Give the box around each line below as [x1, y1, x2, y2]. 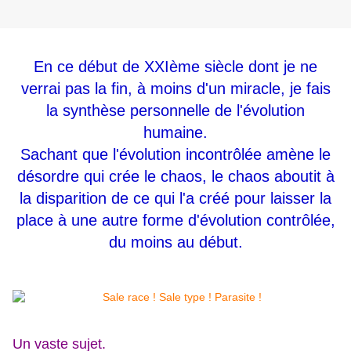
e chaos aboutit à [214, 168, 335, 186]
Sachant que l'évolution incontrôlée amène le [20, 146, 331, 164]
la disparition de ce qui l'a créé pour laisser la [20, 190, 331, 208]
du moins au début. [108, 233, 243, 251]
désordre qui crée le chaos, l [16, 168, 215, 186]
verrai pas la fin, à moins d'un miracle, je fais [20, 80, 331, 98]
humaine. [143, 124, 208, 142]
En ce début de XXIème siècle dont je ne [34, 58, 317, 76]
